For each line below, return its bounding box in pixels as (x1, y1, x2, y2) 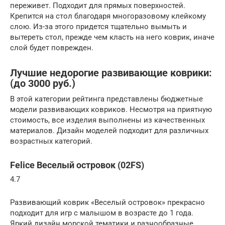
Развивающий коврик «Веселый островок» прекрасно (10, 197, 205, 207)
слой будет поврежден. (10, 43, 93, 52)
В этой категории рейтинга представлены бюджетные (10, 94, 203, 103)
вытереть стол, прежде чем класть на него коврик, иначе (10, 32, 214, 42)
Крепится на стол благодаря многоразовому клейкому (10, 11, 206, 21)
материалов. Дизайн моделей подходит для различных (10, 126, 208, 135)
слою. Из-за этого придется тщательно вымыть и (10, 22, 187, 31)
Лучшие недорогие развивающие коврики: (10, 67, 212, 79)
